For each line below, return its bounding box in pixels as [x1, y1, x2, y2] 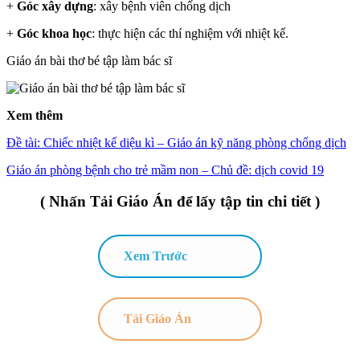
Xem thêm [6, 108, 63, 122]
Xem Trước [124, 248, 187, 263]
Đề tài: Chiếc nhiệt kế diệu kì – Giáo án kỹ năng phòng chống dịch [6, 135, 346, 149]
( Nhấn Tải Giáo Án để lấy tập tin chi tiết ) [40, 192, 320, 210]
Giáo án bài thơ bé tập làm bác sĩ [6, 53, 172, 67]
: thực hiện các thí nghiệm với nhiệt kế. [92, 26, 288, 40]
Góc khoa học [17, 26, 92, 40]
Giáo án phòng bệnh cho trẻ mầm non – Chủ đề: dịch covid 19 [6, 162, 324, 177]
